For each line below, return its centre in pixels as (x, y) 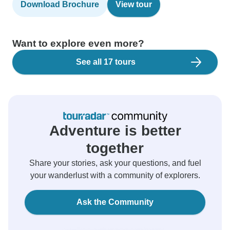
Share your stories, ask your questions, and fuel (115, 163)
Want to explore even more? (78, 43)
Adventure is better (115, 131)
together (115, 148)
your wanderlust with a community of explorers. (115, 175)
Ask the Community (115, 202)
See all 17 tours (106, 62)
